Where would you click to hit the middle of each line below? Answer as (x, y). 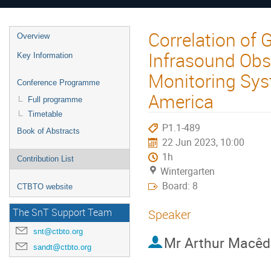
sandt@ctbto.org (62, 247)
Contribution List (45, 159)
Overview (33, 36)
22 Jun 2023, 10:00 (204, 142)
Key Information (45, 55)
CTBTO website (45, 187)
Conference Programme (58, 83)
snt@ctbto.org (58, 231)
